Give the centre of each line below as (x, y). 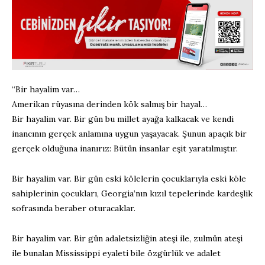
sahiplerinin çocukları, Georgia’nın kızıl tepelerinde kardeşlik (132, 193)
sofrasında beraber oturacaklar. (74, 208)
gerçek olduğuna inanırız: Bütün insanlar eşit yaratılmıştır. (125, 148)
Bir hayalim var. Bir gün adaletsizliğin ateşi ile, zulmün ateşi (127, 238)
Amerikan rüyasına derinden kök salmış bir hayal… (109, 104)
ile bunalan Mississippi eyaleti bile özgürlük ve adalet (116, 253)
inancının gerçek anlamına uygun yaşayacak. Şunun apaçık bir (129, 133)
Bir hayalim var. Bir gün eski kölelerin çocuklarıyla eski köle (129, 178)
